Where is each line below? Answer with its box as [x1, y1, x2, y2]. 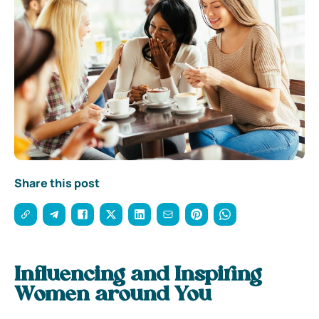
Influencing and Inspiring [14, 265, 262, 286]
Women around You [14, 285, 211, 305]
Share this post [14, 174, 100, 191]
